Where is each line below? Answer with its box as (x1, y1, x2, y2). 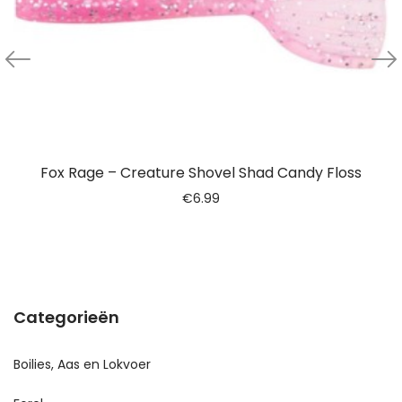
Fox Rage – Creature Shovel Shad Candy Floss (40, 162, 362, 183)
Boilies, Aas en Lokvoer (13, 354, 151, 373)
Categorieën (13, 305, 119, 328)
